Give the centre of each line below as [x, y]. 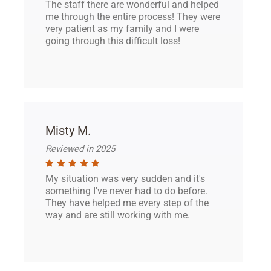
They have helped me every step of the [127, 203]
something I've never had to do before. [126, 191]
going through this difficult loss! [113, 41]
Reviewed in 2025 [80, 149]
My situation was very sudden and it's [125, 179]
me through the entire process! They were [133, 17]
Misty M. [68, 131]
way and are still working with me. [118, 215]
